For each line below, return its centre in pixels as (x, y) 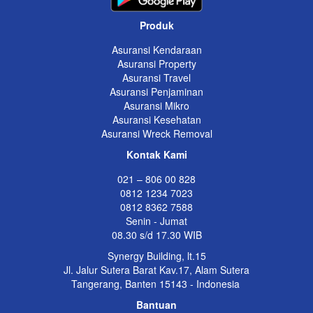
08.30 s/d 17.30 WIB (156, 235)
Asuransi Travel (156, 78)
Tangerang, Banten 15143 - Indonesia (156, 284)
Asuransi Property (156, 64)
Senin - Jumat (156, 221)
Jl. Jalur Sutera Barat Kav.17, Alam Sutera (156, 270)
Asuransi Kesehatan (156, 120)
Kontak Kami (156, 155)
